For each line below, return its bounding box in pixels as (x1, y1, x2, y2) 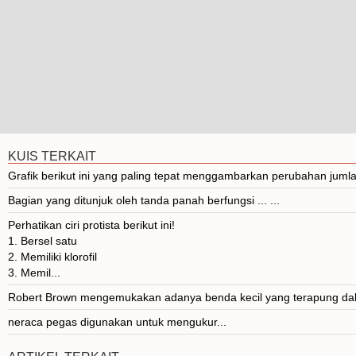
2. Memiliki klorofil (8, 250, 97, 263)
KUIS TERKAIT (8, 149, 96, 163)
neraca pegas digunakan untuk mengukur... (8, 315, 226, 328)
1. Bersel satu (8, 234, 77, 247)
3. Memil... (8, 265, 60, 279)
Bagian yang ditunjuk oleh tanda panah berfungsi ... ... (8, 193, 280, 207)
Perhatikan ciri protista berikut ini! (8, 218, 175, 231)
